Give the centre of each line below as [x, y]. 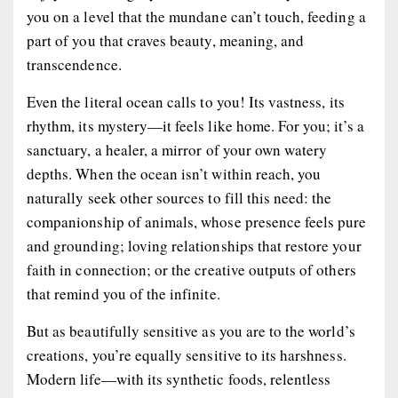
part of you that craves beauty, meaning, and [166, 41]
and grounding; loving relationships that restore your [194, 246]
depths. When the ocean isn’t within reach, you [174, 174]
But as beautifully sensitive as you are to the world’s [191, 331]
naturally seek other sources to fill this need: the [179, 198]
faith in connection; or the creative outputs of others [191, 270]
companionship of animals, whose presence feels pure [197, 222]
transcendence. [74, 65]
